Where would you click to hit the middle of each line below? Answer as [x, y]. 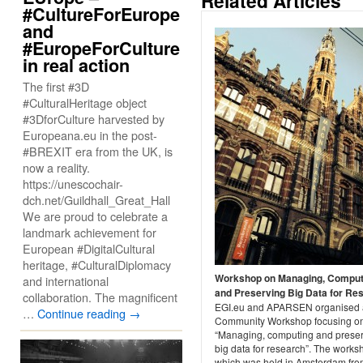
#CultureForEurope [101, 14]
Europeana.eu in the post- [90, 135]
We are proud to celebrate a [95, 216]
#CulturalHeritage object [85, 102]
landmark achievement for [90, 232]
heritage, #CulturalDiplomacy [97, 265]
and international [66, 281]
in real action [76, 65]
